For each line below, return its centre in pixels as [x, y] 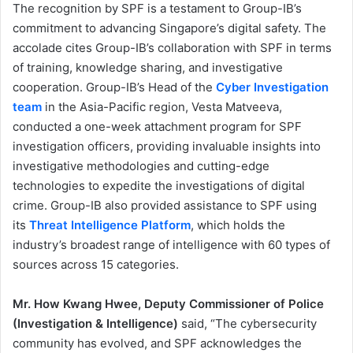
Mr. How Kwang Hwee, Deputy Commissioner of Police [168, 304]
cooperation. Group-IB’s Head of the [114, 87]
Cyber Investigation [272, 87]
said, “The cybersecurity [247, 324]
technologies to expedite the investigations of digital [159, 186]
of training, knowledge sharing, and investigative [148, 68]
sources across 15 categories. [96, 265]
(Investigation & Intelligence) [95, 324]
